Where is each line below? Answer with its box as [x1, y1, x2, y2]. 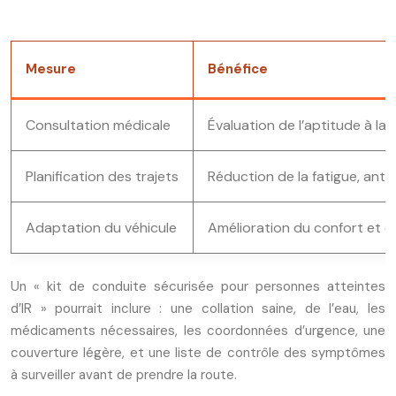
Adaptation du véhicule [26, 218, 177, 237]
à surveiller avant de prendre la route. [11, 366, 237, 384]
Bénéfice [208, 60, 268, 78]
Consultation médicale [26, 116, 171, 134]
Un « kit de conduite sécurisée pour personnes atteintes [11, 278, 385, 295]
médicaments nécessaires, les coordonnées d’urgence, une [11, 322, 385, 339]
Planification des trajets [26, 167, 179, 186]
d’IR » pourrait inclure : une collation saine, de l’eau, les [11, 300, 385, 317]
